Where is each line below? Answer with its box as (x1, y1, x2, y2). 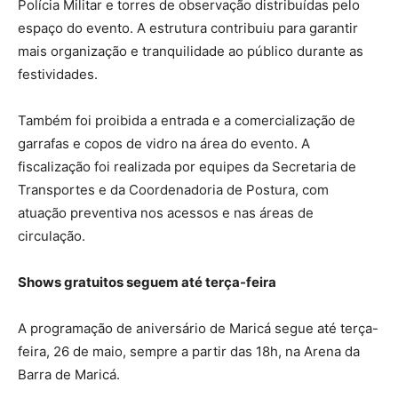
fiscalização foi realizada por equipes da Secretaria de (18, 158, 356, 176)
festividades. (18, 66, 98, 84)
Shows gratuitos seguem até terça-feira (18, 274, 276, 291)
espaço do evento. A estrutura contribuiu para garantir (18, 20, 358, 37)
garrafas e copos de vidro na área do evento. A (18, 135, 310, 153)
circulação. (18, 227, 85, 245)
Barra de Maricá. (18, 366, 120, 384)
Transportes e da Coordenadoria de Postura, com (18, 181, 329, 199)
